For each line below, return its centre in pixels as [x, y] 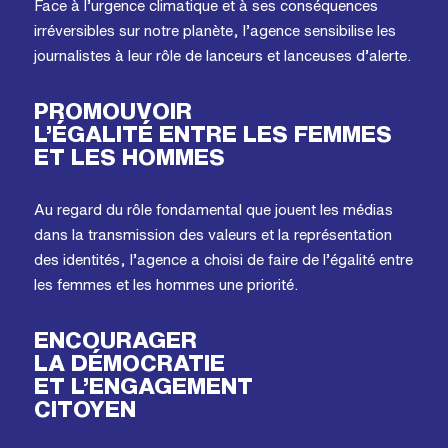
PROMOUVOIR [112, 111]
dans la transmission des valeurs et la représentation [212, 235]
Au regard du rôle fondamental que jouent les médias [213, 210]
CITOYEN [84, 409]
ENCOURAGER [115, 340]
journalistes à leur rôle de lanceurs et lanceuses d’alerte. [222, 56]
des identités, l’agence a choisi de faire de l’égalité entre [223, 260]
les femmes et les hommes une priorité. [165, 285]
